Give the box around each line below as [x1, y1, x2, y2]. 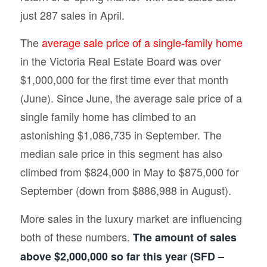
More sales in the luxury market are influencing [20, 210, 242, 226]
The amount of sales [132, 229, 237, 245]
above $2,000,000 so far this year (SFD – [20, 248, 224, 264]
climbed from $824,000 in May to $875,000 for [20, 164, 239, 180]
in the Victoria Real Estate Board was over [20, 53, 221, 69]
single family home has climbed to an [20, 108, 196, 125]
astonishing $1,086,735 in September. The [20, 127, 222, 143]
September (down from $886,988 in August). [20, 182, 231, 198]
